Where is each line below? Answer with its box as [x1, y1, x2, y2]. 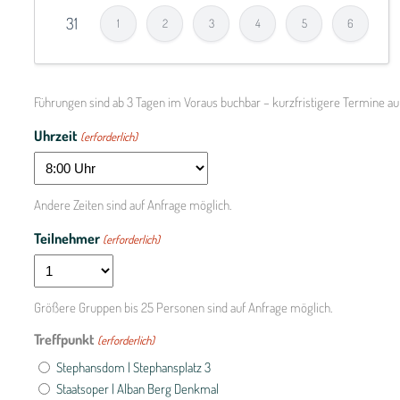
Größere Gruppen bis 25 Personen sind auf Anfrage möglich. [33, 299, 332, 316]
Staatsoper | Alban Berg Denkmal [55, 379, 219, 397]
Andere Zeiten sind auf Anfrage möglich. [33, 196, 231, 213]
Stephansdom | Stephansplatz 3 [55, 359, 211, 377]
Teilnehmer [33, 229, 100, 247]
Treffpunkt [33, 330, 95, 348]
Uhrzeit [33, 127, 78, 145]
